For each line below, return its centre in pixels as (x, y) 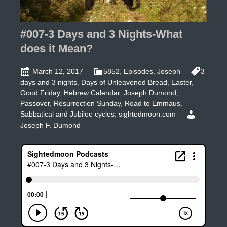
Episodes (138, 71)
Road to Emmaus (153, 104)
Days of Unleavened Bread (124, 82)
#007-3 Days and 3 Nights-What (101, 34)
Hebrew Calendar (92, 93)
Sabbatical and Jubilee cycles (67, 114)
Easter (181, 82)
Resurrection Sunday (87, 104)
